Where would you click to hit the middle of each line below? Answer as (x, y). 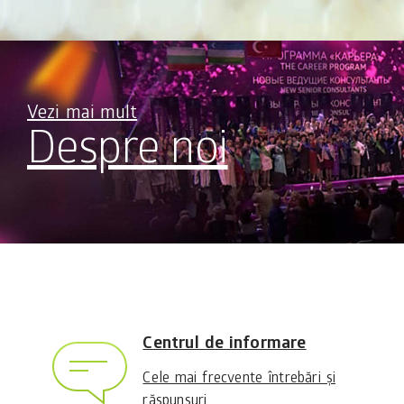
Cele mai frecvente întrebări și (239, 380)
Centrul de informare (225, 345)
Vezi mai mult (83, 115)
